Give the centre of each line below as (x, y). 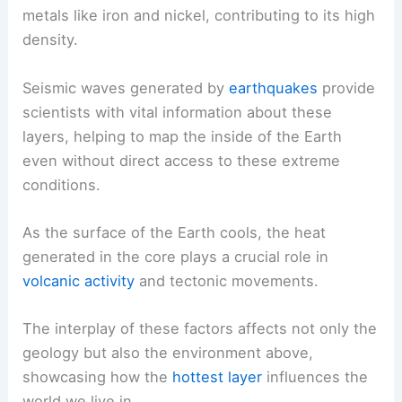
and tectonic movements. (227, 280)
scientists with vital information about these (178, 112)
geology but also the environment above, (168, 353)
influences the (315, 377)
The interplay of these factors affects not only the (200, 329)
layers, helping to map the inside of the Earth (183, 136)
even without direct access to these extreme (182, 160)
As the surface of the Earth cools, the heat (175, 232)
